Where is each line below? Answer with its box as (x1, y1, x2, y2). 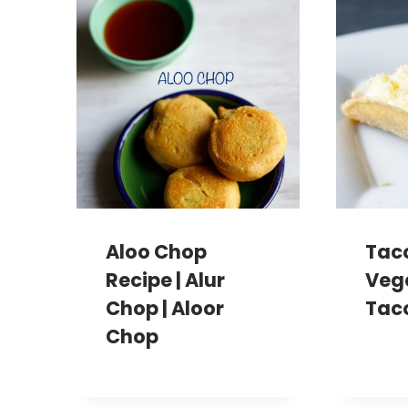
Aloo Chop (106, 239, 207, 266)
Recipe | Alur (106, 267, 225, 294)
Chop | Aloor (106, 295, 224, 322)
